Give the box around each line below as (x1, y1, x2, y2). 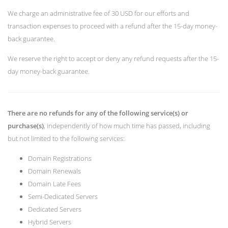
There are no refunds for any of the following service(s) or (8, 108, 188, 118)
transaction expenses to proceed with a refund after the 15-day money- (8, 21, 217, 31)
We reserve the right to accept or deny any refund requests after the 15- (8, 54, 219, 64)
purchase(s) (8, 121, 44, 131)
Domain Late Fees (28, 179, 81, 189)
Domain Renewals (28, 166, 81, 176)
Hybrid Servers (28, 217, 71, 227)
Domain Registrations (28, 154, 92, 163)
